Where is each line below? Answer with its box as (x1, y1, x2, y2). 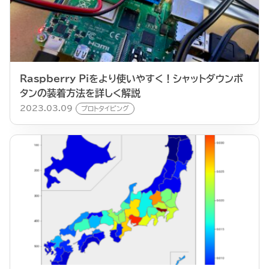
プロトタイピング (81, 105, 129, 112)
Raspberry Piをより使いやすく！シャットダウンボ (20, 74, 243, 84)
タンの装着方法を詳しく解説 (20, 88, 141, 98)
